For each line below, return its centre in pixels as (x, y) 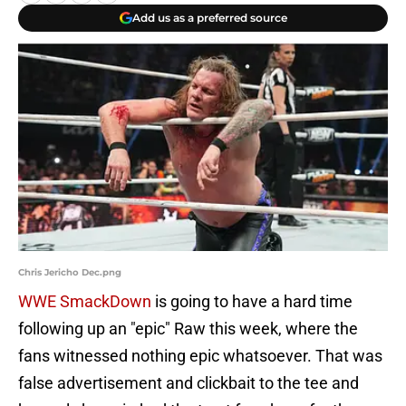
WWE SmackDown (85, 302)
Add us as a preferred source (209, 18)
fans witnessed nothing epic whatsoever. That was (200, 356)
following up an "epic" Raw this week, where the (188, 329)
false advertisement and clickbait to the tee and (188, 383)
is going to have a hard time (252, 302)
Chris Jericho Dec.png (70, 273)
